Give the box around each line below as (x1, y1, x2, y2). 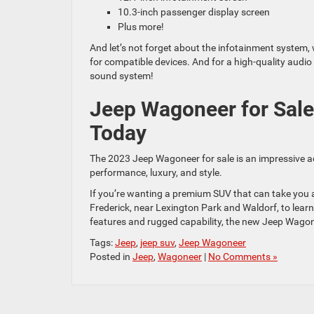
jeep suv (140, 237, 175, 249)
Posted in (90, 251, 132, 263)
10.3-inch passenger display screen (118, 6, 270, 18)
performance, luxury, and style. (90, 167, 224, 179)
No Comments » (208, 251, 278, 263)
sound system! (90, 70, 156, 82)
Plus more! (118, 21, 164, 33)
